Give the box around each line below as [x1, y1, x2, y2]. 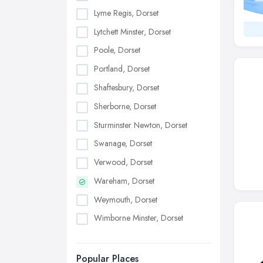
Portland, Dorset [94, 63, 150, 75]
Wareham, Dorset [94, 174, 154, 187]
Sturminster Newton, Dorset [94, 119, 187, 131]
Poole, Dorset [94, 44, 140, 56]
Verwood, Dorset [94, 156, 153, 168]
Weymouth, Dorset [94, 193, 157, 205]
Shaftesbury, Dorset [94, 81, 159, 93]
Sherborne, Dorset [94, 100, 156, 112]
